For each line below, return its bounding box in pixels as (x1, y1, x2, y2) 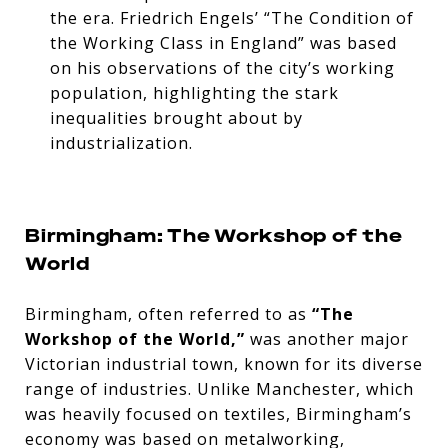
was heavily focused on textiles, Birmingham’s (25, 402, 412, 425)
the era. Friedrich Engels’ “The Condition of (49, 6, 414, 29)
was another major (245, 327, 409, 350)
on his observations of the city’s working (49, 56, 395, 79)
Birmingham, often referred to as (25, 302, 312, 325)
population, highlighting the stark (49, 81, 339, 104)
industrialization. (49, 131, 193, 154)
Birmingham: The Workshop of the (25, 222, 403, 247)
